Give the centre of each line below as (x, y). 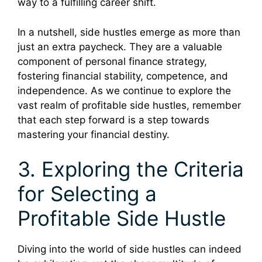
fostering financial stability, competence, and (123, 76)
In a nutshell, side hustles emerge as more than (129, 32)
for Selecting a (87, 194)
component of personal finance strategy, (112, 61)
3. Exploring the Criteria (131, 169)
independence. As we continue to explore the (124, 90)
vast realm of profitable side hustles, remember (129, 105)
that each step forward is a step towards (113, 120)
